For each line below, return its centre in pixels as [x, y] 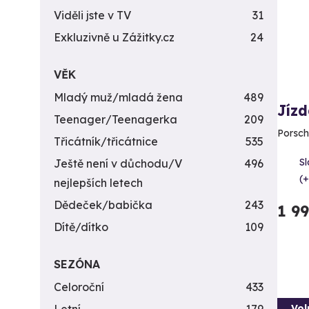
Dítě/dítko [81, 227]
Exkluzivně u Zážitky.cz [114, 37]
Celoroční [79, 287]
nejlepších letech [98, 183]
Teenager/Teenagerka [116, 119]
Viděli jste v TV [92, 15]
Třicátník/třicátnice [106, 141]
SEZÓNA [77, 264]
